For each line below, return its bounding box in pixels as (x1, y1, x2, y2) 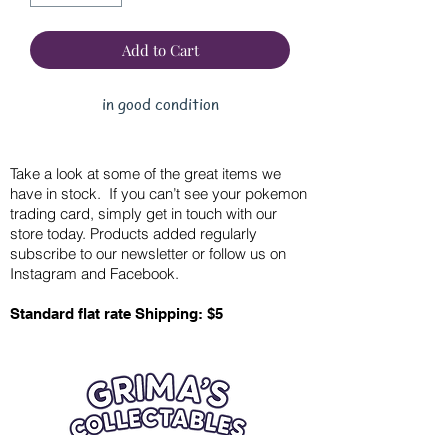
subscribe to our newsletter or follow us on (10, 243, 286, 263)
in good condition (101, 93, 219, 114)
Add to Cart (121, 39, 199, 60)
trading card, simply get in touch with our (10, 203, 277, 223)
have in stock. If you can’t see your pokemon (10, 183, 307, 203)
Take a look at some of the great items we (10, 163, 281, 183)
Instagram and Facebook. (10, 263, 179, 283)
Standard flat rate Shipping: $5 (10, 304, 223, 322)
